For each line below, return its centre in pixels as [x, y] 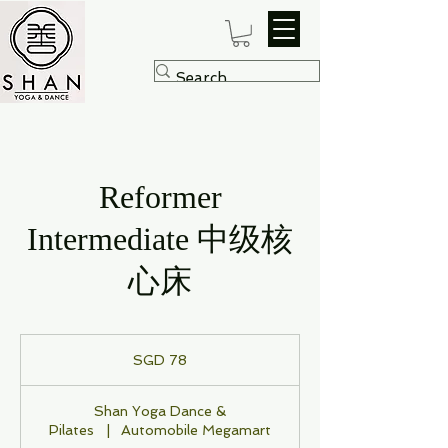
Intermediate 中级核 [160, 238]
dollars [36, 362]
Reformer [160, 196]
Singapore [45, 351]
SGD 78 [160, 359]
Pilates [72, 429]
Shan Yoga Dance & [160, 410]
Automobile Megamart [195, 429]
